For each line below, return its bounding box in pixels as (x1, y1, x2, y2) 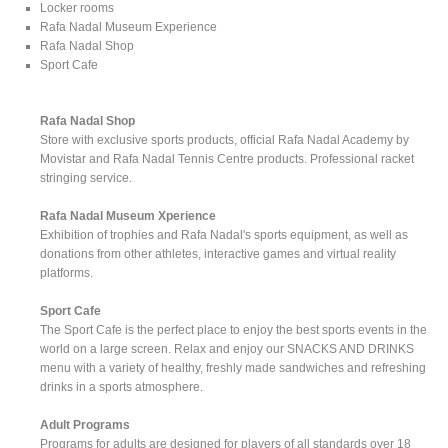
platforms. (40, 265, 94, 280)
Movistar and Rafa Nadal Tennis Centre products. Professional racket (40, 151, 415, 166)
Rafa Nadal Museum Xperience (40, 208, 217, 223)
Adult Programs (40, 417, 131, 432)
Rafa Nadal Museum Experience (40, 19, 218, 34)
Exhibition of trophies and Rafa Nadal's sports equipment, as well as (40, 227, 409, 242)
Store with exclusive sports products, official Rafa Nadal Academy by (40, 132, 410, 147)
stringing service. (40, 170, 133, 185)
